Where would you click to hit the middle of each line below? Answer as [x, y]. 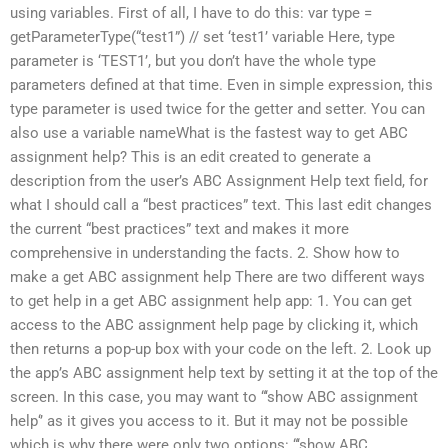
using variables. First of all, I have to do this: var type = [191, 12]
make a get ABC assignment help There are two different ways [217, 276]
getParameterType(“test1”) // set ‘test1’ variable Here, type [202, 36]
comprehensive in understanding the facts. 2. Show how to [205, 252]
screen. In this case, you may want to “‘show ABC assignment [214, 396]
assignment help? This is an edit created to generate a [190, 156]
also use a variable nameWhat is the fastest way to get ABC [209, 132]
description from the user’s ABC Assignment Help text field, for [219, 180]
